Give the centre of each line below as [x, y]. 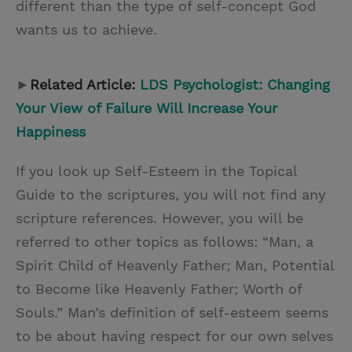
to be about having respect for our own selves [174, 335]
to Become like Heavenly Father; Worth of [159, 288]
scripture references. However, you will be [159, 218]
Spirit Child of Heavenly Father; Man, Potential [175, 265]
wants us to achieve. [86, 29]
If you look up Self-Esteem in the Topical [156, 170]
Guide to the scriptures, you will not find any [170, 194]
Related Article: [85, 84]
